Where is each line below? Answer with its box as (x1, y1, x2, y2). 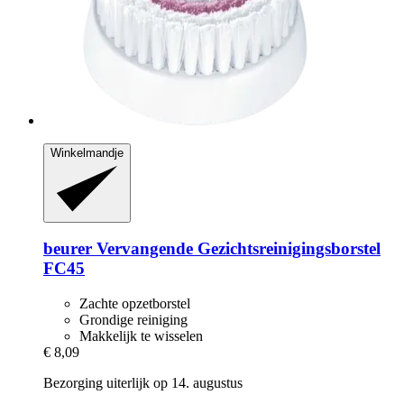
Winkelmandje (50, 146, 124, 161)
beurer (43, 239, 92, 259)
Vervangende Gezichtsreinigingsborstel (92, 239, 381, 259)
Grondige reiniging (79, 311, 188, 327)
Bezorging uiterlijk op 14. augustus (43, 374, 243, 390)
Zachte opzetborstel (79, 295, 190, 311)
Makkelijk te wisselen (79, 327, 203, 344)
